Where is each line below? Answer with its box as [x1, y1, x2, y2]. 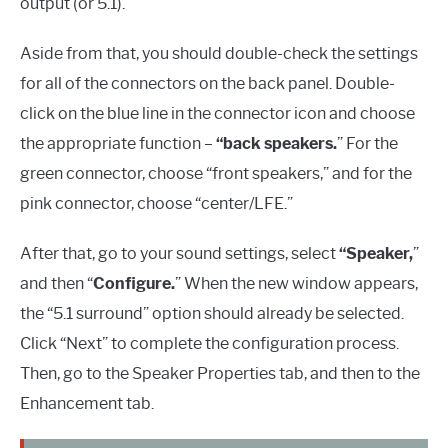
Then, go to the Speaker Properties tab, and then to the [20, 363, 420, 383]
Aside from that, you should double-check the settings [20, 43, 418, 63]
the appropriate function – [20, 133, 216, 153]
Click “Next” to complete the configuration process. [20, 333, 399, 353]
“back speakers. [216, 133, 337, 153]
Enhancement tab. [20, 393, 154, 413]
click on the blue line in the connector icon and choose [20, 103, 415, 123]
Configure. [93, 273, 175, 293]
